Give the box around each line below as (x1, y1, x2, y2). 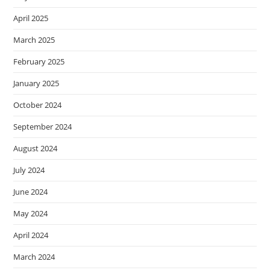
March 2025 (13, 34, 55, 46)
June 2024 (13, 186, 48, 198)
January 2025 (13, 78, 60, 89)
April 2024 (13, 230, 49, 241)
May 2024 (13, 208, 48, 219)
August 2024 (13, 143, 58, 154)
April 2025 (13, 13, 49, 24)
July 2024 (13, 165, 45, 176)
